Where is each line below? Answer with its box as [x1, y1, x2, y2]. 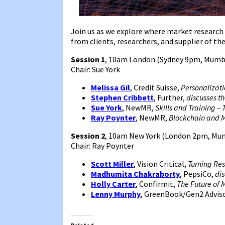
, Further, [154, 92, 186, 102]
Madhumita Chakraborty [91, 168, 180, 179]
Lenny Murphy [91, 188, 141, 199]
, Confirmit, [136, 178, 177, 189]
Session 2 [71, 130, 105, 141]
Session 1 [71, 54, 105, 64]
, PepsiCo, [180, 168, 215, 179]
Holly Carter [91, 178, 136, 189]
